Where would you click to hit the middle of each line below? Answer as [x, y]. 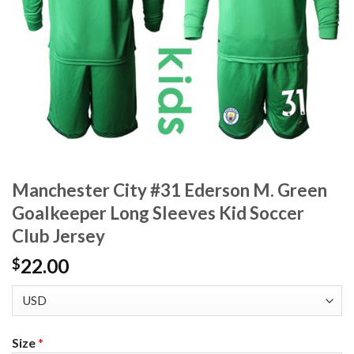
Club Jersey [58, 236]
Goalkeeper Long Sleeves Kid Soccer [158, 213]
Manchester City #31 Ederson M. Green [169, 190]
